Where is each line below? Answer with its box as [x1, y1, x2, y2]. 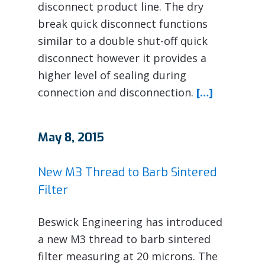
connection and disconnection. [38, 85, 196, 99]
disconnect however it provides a [38, 50, 206, 65]
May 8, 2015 [38, 129, 104, 146]
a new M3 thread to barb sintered [38, 231, 211, 246]
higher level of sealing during [38, 67, 186, 82]
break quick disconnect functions [38, 16, 208, 31]
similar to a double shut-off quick [38, 33, 208, 48]
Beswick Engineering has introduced [38, 214, 222, 229]
